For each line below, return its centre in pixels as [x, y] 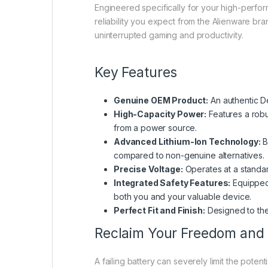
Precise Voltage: [148, 169]
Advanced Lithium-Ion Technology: [187, 141]
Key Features [136, 72]
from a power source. [156, 127]
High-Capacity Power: [160, 114]
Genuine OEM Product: [161, 100]
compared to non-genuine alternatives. [189, 155]
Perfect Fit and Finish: [159, 210]
